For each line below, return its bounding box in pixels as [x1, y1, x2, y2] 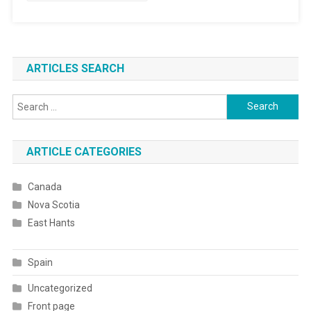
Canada [27, 180, 62, 192]
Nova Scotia [27, 199, 80, 210]
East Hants [27, 217, 75, 228]
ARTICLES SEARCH [26, 61, 124, 75]
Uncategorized [27, 282, 92, 294]
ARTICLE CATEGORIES [26, 144, 142, 158]
